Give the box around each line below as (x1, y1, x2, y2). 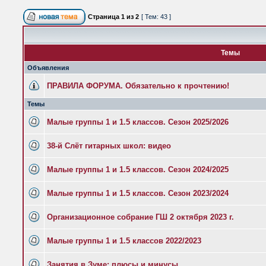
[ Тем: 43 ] (140, 13, 173, 20)
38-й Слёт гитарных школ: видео (47, 141, 171, 150)
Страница (86, 13, 121, 20)
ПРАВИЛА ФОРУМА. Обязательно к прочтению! (47, 81, 229, 90)
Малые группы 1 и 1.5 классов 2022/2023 (47, 236, 201, 245)
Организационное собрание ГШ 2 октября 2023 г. (47, 213, 234, 221)
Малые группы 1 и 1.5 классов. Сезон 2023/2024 (47, 189, 229, 198)
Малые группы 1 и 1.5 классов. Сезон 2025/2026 (47, 118, 229, 126)
